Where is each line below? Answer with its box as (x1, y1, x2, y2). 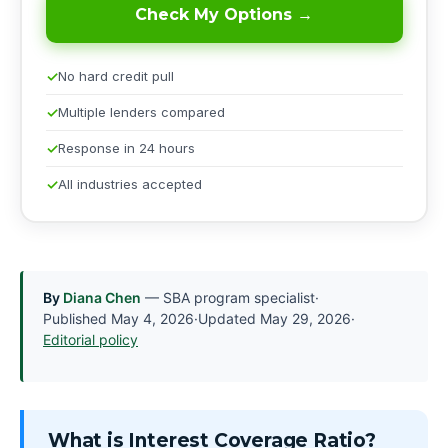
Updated (198, 310, 260, 328)
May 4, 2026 (111, 310, 194, 328)
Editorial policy (43, 331, 138, 349)
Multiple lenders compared (57, 103, 225, 120)
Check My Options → (135, 4, 313, 24)
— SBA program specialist (141, 289, 315, 307)
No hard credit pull (57, 67, 174, 84)
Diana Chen (63, 289, 141, 307)
